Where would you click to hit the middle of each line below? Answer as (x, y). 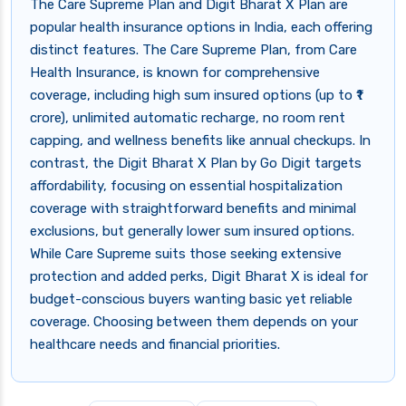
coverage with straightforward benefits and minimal (193, 209)
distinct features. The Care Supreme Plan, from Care (193, 50)
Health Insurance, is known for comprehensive (175, 73)
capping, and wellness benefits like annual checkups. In (200, 141)
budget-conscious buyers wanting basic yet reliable (191, 300)
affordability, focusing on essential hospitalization (186, 186)
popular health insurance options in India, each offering (201, 28)
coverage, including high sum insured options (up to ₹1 (196, 96)
